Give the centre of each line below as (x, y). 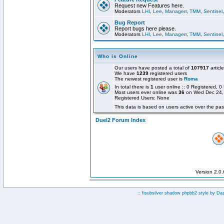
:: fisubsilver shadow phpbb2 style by (177, 193)
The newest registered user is (149, 79)
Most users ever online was (146, 92)
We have (125, 73)
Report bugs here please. (145, 28)
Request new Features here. (149, 5)
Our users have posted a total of (153, 68)
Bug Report (130, 22)
